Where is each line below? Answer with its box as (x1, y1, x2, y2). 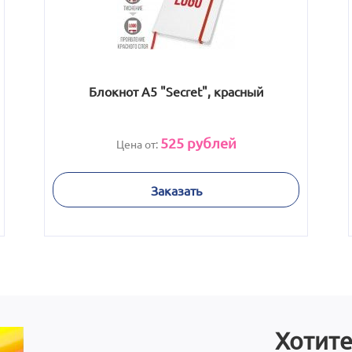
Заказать (150, 181, 202, 198)
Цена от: (115, 137, 160, 151)
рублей (183, 134, 236, 151)
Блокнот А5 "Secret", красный (88, 83, 264, 99)
